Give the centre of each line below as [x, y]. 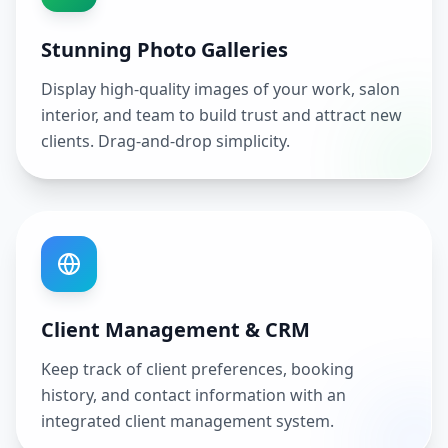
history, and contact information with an [193, 395]
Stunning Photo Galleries [164, 49]
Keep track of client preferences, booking [197, 369]
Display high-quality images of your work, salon [220, 89]
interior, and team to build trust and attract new [221, 115]
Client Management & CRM [175, 329]
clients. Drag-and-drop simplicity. [165, 141]
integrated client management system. [187, 421]
